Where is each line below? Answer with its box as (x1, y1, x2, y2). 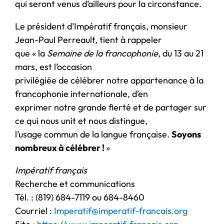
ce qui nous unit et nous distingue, (15, 114, 147, 126)
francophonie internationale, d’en (15, 87, 148, 99)
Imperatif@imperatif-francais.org (54, 204, 187, 216)
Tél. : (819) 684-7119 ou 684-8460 (15, 191, 144, 203)
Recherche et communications (15, 177, 135, 189)
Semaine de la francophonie (47, 47, 158, 59)
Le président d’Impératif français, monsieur (15, 20, 187, 32)
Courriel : (15, 204, 54, 216)
